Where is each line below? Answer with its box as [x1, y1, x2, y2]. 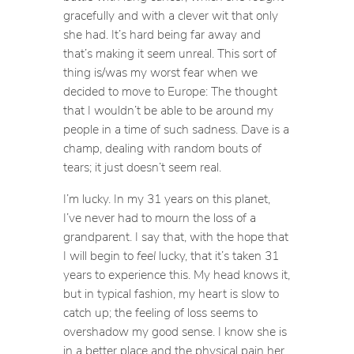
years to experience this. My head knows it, [62, 265, 290, 283]
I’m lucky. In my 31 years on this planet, [62, 189, 270, 207]
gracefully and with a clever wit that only [62, 6, 278, 24]
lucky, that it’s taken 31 [155, 246, 279, 264]
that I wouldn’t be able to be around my [62, 100, 273, 119]
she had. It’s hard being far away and [62, 24, 261, 43]
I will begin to [62, 246, 137, 264]
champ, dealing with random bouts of [62, 138, 262, 156]
